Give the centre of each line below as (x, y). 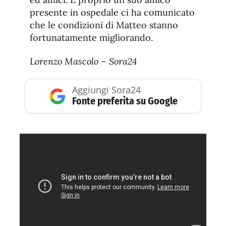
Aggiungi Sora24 (106, 90)
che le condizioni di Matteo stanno (104, 25)
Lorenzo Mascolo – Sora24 (83, 62)
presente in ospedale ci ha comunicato (112, 13)
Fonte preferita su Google (125, 101)
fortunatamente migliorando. (91, 38)
